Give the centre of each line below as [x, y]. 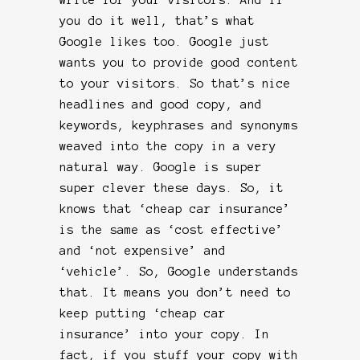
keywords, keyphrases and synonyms [179, 125]
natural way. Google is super [161, 167]
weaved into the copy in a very [168, 146]
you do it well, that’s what [157, 20]
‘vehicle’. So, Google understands [179, 271]
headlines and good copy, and [161, 104]
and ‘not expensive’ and [143, 250]
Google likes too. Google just [164, 41]
